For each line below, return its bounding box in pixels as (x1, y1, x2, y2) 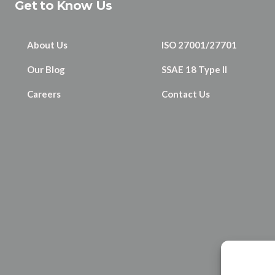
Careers (27, 88, 61, 99)
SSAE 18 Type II (161, 63, 227, 75)
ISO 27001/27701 (161, 39, 237, 50)
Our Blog (27, 63, 65, 75)
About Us (27, 39, 68, 50)
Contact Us (161, 88, 210, 99)
